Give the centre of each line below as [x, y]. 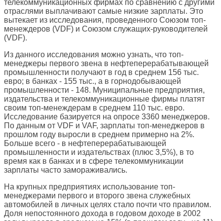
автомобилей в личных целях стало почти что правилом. [108, 205]
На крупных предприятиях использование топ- [90, 187]
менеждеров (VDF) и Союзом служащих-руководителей [106, 29]
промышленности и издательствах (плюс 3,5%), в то [99, 152]
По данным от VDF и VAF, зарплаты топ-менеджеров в [104, 126]
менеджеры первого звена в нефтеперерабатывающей [106, 64]
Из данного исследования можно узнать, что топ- [94, 55]
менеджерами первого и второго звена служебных [97, 196]
